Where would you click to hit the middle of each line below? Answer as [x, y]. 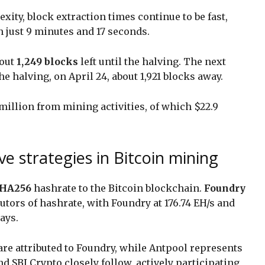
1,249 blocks [47, 61]
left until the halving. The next [152, 61]
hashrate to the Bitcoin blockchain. [118, 188]
